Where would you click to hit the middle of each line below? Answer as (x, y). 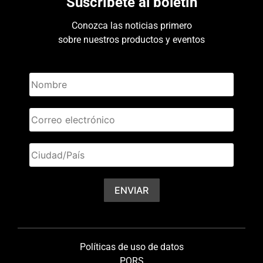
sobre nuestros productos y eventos (131, 40)
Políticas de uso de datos (131, 247)
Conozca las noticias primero (131, 26)
